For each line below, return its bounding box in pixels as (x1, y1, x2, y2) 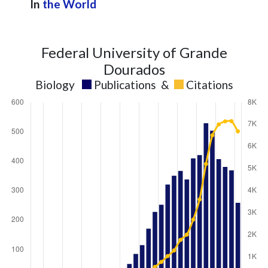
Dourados (103, 60, 165, 78)
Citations (185, 78, 233, 92)
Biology (35, 78, 75, 92)
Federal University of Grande (41, 44, 227, 61)
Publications (93, 78, 156, 92)
